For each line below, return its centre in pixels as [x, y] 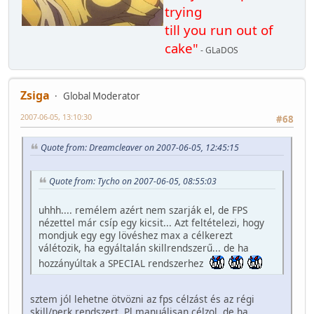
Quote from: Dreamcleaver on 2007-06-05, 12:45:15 [140, 148]
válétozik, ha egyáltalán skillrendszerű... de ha [144, 247]
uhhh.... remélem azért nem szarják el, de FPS [143, 210]
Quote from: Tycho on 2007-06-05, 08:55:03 [133, 182]
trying [183, 12]
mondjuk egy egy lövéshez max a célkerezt [136, 235]
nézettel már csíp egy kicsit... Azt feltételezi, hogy [151, 222]
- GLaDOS [218, 50]
